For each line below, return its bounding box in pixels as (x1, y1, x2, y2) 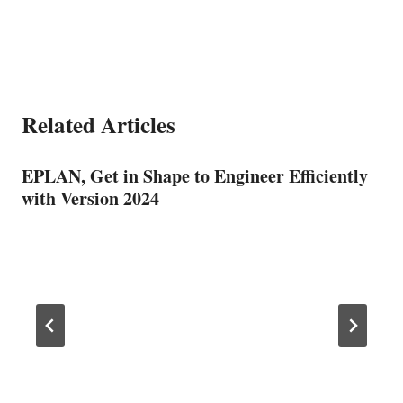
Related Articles (22, 107, 175, 141)
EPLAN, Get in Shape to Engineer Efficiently (22, 162, 368, 189)
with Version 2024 (22, 184, 159, 211)
